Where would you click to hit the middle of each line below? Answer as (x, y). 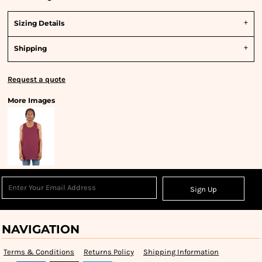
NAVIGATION (41, 229)
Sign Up (204, 189)
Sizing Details (39, 23)
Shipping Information (181, 252)
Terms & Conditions (39, 252)
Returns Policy (109, 252)
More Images (31, 100)
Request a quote (37, 79)
